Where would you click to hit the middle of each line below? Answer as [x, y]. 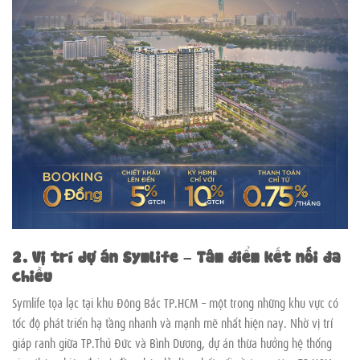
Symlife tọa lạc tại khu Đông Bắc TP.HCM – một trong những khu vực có [175, 302]
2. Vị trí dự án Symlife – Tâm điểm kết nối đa [176, 256]
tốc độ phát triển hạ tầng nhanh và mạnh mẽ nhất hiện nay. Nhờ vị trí [172, 322]
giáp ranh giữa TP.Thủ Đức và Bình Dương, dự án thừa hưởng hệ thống [172, 342]
